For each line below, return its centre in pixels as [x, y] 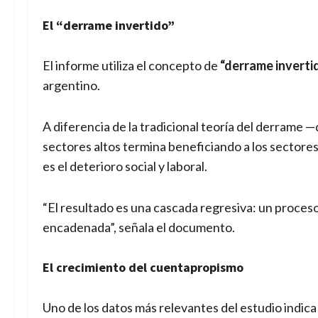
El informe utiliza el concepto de [131, 66]
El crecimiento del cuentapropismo [143, 268]
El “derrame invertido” [109, 26]
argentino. [71, 86]
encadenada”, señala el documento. [139, 227]
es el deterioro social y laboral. [125, 166]
